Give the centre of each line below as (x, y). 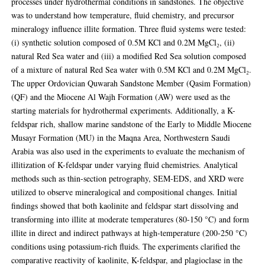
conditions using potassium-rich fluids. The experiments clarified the (126, 247)
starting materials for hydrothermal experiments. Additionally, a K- (124, 111)
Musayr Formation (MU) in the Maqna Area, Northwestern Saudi (121, 138)
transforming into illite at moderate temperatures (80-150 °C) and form (130, 219)
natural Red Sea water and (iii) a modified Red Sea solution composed (129, 56)
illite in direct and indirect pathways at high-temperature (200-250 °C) (130, 233)
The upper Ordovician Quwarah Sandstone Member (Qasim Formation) (131, 83)
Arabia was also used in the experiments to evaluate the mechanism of (128, 151)
